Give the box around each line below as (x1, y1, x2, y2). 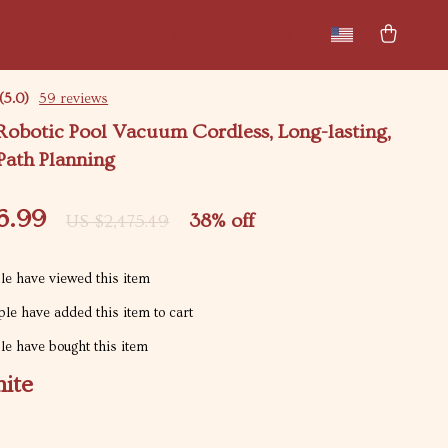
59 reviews (39, 91, 109, 107)
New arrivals (138, 27, 218, 43)
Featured (238, 27, 291, 43)
